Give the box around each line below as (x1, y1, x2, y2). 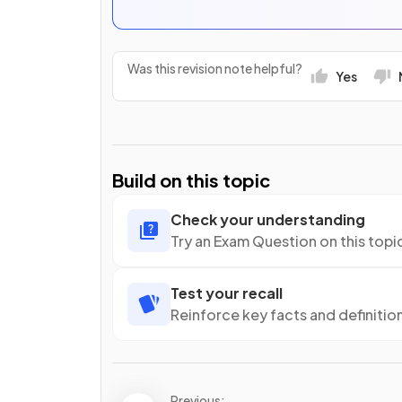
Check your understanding (170, 209, 365, 229)
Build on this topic (112, 168, 270, 191)
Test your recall (170, 283, 283, 302)
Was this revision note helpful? (127, 60, 302, 77)
